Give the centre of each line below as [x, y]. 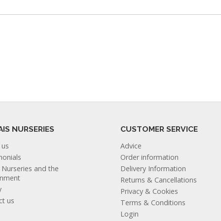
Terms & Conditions [153, 202]
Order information [149, 157]
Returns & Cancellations [159, 180]
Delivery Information [153, 169]
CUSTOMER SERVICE [159, 129]
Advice [131, 146]
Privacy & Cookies [149, 191]
